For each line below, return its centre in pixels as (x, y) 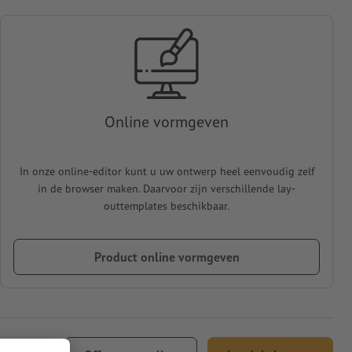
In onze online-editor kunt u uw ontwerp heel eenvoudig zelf (167, 171)
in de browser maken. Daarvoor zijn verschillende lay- (167, 188)
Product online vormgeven (167, 257)
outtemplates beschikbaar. (167, 205)
